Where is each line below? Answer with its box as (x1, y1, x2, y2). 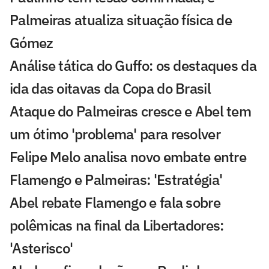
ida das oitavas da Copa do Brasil (10, 78, 211, 98)
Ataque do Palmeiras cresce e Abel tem (10, 101, 252, 121)
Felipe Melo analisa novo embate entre (10, 147, 247, 166)
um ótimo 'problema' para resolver (10, 124, 220, 144)
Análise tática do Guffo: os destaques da (10, 55, 256, 75)
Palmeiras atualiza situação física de (10, 10, 232, 29)
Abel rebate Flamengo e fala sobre (10, 192, 220, 212)
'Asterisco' (10, 238, 73, 258)
